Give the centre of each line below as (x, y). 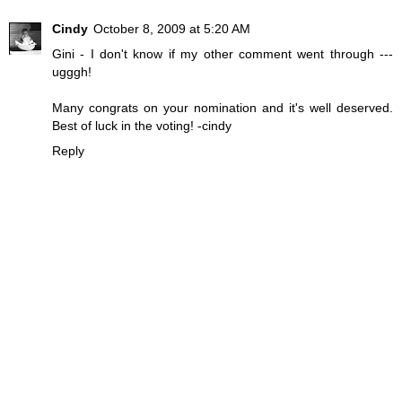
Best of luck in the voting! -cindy (142, 126)
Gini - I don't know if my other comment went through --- (223, 54)
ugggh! (72, 72)
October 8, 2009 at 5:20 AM (172, 29)
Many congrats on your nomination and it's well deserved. (223, 108)
